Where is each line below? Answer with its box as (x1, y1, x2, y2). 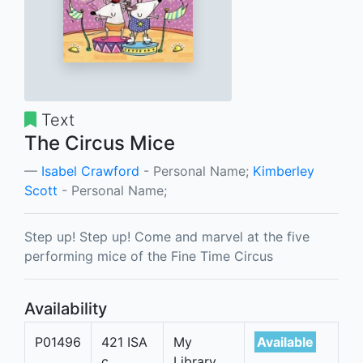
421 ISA (101, 334, 147, 350)
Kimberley (253, 163, 314, 179)
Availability (24, 299, 107, 318)
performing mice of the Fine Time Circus (24, 248, 273, 264)
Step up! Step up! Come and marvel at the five (24, 228, 310, 245)
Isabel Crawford (41, 163, 139, 179)
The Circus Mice (24, 131, 175, 155)
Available (257, 334, 314, 350)
